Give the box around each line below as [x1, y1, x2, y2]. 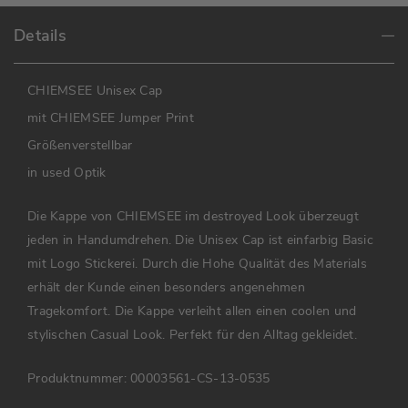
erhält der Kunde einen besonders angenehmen [27, 279, 306, 297]
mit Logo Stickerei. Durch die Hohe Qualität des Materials [27, 255, 367, 273]
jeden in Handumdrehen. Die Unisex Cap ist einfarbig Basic [27, 231, 373, 250]
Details [14, 25, 66, 47]
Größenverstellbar [27, 137, 133, 155]
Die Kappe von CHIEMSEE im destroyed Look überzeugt [27, 208, 359, 226]
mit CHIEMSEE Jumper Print [27, 109, 194, 127]
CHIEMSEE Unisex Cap [27, 82, 163, 100]
